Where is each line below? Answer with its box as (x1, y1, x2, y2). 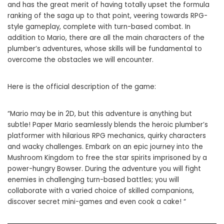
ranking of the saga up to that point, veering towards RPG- (7, 10, 207, 20)
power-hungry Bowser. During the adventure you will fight (7, 163, 201, 173)
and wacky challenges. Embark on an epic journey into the (7, 141, 203, 151)
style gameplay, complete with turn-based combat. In (7, 21, 190, 31)
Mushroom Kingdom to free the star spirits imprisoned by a (7, 152, 207, 162)
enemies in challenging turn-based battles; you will (7, 174, 179, 184)
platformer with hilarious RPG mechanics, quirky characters (7, 130, 206, 140)
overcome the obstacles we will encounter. (7, 54, 153, 64)
